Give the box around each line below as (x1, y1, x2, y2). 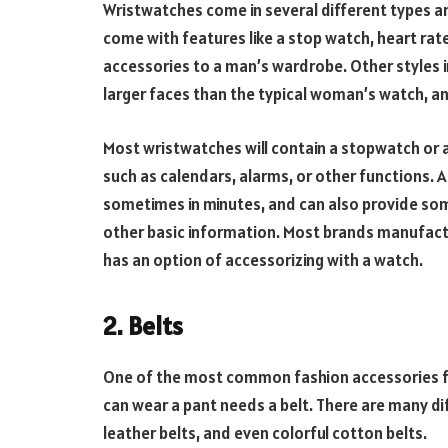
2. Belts (103, 309, 183, 342)
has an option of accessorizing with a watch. (103, 248, 423, 271)
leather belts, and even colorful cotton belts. (103, 422, 427, 445)
